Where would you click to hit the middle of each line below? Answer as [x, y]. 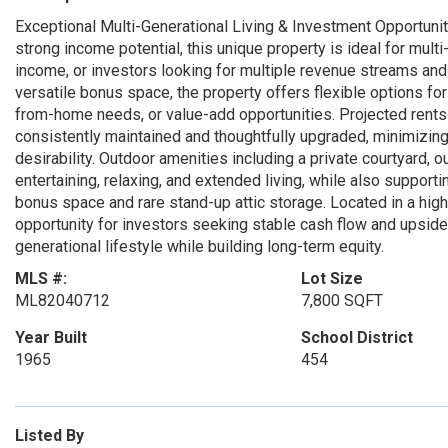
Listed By [49, 435]
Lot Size [331, 278]
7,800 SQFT [341, 300]
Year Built [51, 337]
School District [356, 337]
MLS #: [41, 278]
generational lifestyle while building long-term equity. [199, 246]
